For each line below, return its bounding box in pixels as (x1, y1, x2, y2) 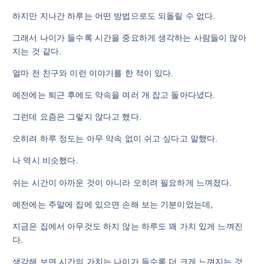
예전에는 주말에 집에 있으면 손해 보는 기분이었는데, (12, 198, 213, 210)
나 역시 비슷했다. (12, 154, 78, 167)
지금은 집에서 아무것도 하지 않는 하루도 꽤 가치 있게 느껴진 (12, 220, 243, 232)
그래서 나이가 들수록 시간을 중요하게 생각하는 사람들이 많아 (12, 32, 246, 44)
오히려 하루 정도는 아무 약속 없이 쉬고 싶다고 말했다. (12, 133, 218, 145)
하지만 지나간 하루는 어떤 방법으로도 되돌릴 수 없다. (12, 10, 216, 22)
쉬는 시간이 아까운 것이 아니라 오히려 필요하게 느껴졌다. (12, 176, 232, 189)
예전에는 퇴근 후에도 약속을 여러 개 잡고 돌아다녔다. (12, 89, 216, 101)
